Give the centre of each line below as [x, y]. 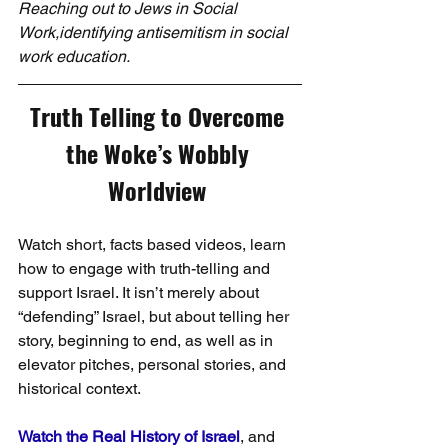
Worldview [160, 190]
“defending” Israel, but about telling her [155, 316]
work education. [74, 56]
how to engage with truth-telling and [146, 268]
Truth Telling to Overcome [160, 116]
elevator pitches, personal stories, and [154, 364]
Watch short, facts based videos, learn [154, 244]
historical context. [81, 388]
